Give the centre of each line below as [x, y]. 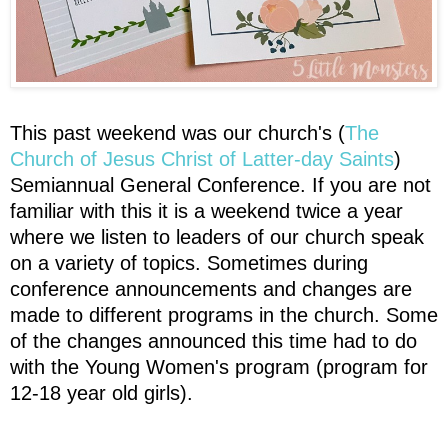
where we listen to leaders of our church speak [217, 237]
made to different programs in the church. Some [224, 315]
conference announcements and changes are [211, 289]
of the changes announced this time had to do [213, 341]
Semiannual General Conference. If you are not [220, 185]
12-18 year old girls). [101, 393]
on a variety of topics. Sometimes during [189, 263]
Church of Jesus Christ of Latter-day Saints [202, 159]
